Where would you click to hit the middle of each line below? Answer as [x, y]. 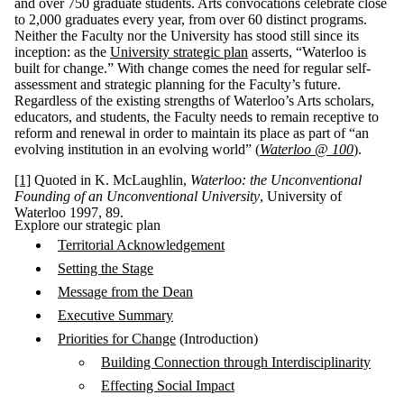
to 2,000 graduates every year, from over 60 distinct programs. [191, 19]
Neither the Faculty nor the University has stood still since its [187, 35]
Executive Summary [115, 315]
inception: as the [62, 51]
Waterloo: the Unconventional [276, 179]
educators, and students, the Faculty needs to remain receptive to [197, 116]
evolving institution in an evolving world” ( [137, 149]
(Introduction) [217, 338]
